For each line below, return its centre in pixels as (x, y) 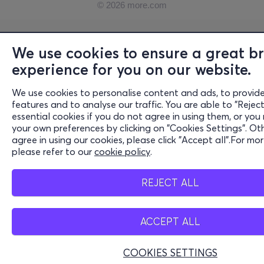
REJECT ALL (170, 182)
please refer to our (53, 151)
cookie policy (122, 151)
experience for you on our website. (132, 70)
